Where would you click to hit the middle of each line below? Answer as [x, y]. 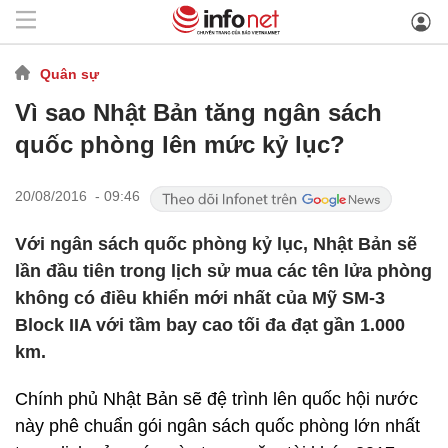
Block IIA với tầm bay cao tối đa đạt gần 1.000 [210, 325]
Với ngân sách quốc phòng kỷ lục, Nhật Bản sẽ [216, 244]
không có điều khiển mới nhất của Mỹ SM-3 [200, 298]
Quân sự [69, 73]
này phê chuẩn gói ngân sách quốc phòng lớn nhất [217, 426]
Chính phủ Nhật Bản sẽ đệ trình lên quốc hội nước [216, 399]
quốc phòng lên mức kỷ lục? [180, 144]
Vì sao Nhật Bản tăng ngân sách [198, 112]
